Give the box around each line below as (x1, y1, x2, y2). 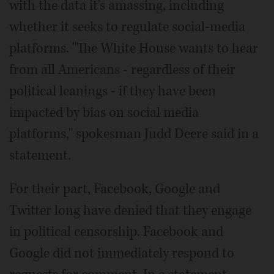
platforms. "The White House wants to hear (9, 39, 258, 57)
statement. (9, 146, 71, 165)
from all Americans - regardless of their (9, 60, 235, 79)
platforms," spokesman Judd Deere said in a (9, 124, 259, 143)
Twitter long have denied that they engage (9, 201, 251, 220)
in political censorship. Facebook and (9, 222, 223, 241)
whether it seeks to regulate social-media (9, 17, 245, 36)
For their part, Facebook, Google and (9, 179, 220, 198)
